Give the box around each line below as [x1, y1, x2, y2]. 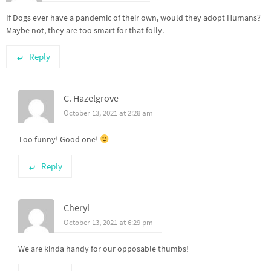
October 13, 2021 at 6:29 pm [64, 217, 153, 227]
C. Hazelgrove [64, 92, 119, 105]
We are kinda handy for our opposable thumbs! [18, 243, 189, 254]
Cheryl [64, 201, 90, 214]
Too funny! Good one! [18, 134, 100, 145]
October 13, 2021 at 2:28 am [64, 108, 153, 119]
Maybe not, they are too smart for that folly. [6, 24, 164, 36]
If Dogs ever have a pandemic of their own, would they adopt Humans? [6, 11, 261, 23]
